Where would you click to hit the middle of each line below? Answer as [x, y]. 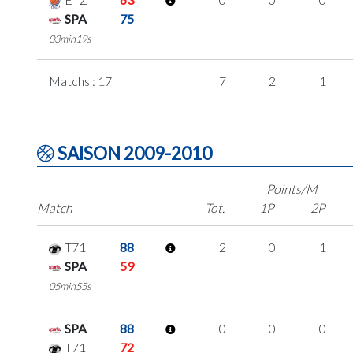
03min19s [70, 38]
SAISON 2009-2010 [133, 153]
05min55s [70, 286]
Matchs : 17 [80, 80]
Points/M [292, 188]
